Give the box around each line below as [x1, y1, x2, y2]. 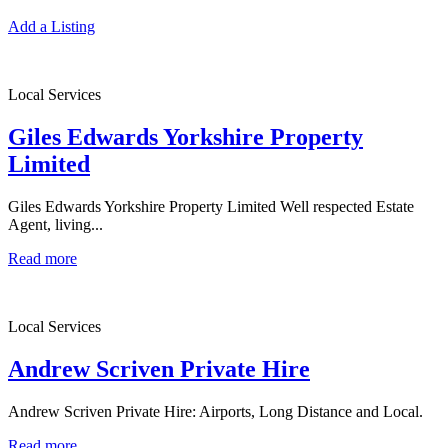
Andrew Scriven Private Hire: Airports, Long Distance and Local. [8, 403, 423, 421]
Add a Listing [8, 18, 95, 36]
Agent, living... [8, 216, 103, 234]
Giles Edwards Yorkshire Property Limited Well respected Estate [8, 198, 414, 216]
